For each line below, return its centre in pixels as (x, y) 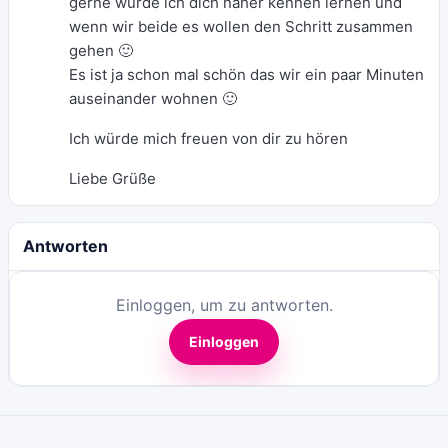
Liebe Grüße (112, 178)
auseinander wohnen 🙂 (153, 98)
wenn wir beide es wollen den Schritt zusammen (241, 26)
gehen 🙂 (101, 50)
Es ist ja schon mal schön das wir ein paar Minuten (246, 74)
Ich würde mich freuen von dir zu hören (208, 138)
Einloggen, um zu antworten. (224, 305)
